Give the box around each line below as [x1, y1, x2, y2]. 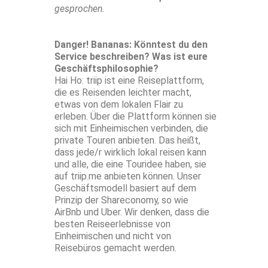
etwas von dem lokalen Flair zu [54, 99, 183, 111]
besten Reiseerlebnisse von [54, 218, 170, 230]
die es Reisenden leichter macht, [54, 87, 191, 99]
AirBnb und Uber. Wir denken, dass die [54, 206, 209, 218]
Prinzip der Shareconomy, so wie [54, 194, 188, 206]
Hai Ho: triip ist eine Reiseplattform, [54, 75, 204, 87]
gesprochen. [54, 3, 107, 15]
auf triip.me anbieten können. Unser [54, 170, 201, 182]
